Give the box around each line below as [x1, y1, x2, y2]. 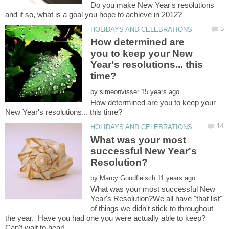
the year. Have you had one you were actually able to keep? [5, 214, 208, 223]
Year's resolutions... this [90, 59, 203, 70]
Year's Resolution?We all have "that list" [90, 194, 223, 203]
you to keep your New [90, 48, 193, 59]
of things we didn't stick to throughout [90, 204, 214, 213]
